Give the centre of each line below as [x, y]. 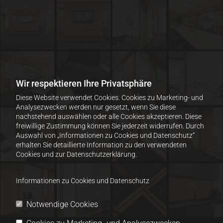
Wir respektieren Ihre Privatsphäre [84, 83]
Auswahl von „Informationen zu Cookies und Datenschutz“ [105, 135]
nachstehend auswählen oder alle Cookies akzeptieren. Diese [109, 116]
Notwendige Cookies [62, 204]
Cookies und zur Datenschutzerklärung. [76, 154]
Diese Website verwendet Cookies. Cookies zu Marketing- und [110, 98]
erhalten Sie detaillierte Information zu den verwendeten [101, 145]
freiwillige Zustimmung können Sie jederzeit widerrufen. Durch [110, 126]
